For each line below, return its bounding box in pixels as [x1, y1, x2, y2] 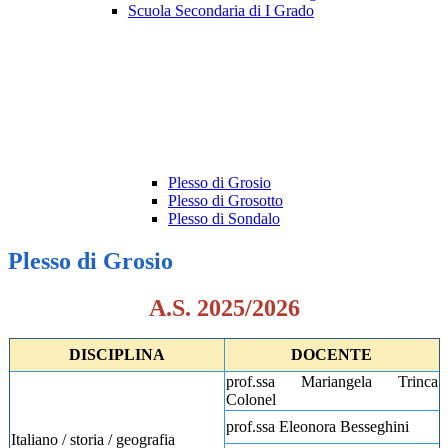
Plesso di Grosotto [168, 192, 283, 210]
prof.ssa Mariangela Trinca [225, 373, 438, 391]
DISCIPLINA [68, 346, 165, 364]
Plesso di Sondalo [168, 210, 280, 228]
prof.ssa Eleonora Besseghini [225, 418, 409, 436]
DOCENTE [291, 346, 372, 364]
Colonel [225, 391, 276, 409]
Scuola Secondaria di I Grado [128, 2, 314, 20]
